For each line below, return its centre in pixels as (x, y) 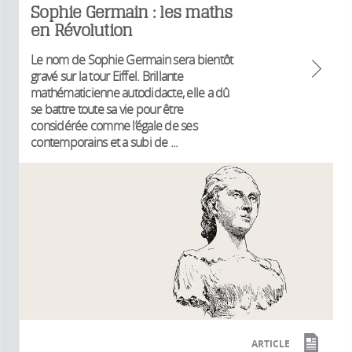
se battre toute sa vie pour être (107, 109)
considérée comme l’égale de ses (114, 125)
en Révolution (82, 30)
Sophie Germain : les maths (132, 12)
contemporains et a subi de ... (104, 142)
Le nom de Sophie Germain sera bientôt (132, 59)
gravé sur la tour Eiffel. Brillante (107, 76)
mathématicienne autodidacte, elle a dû (130, 92)
